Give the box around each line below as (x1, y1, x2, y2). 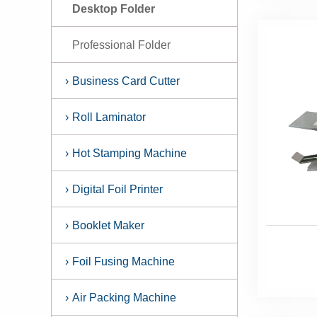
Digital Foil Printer (72, 183, 163, 196)
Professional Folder (71, 38, 171, 52)
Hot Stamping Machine (72, 146, 188, 160)
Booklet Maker (72, 219, 145, 232)
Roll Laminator (72, 110, 146, 124)
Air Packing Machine (72, 291, 177, 304)
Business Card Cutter (72, 74, 180, 88)
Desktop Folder (71, 2, 155, 16)
